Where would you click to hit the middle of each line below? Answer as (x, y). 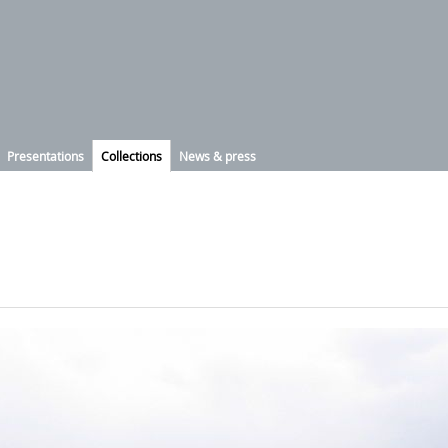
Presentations (45, 156)
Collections (131, 156)
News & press (217, 156)
